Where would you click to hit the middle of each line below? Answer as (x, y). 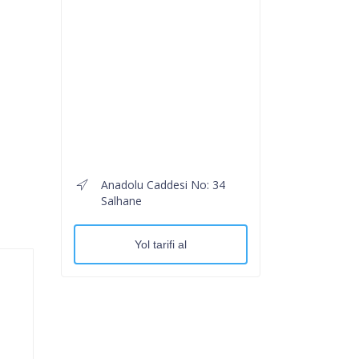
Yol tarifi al (161, 244)
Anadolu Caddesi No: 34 (163, 184)
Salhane (121, 200)
